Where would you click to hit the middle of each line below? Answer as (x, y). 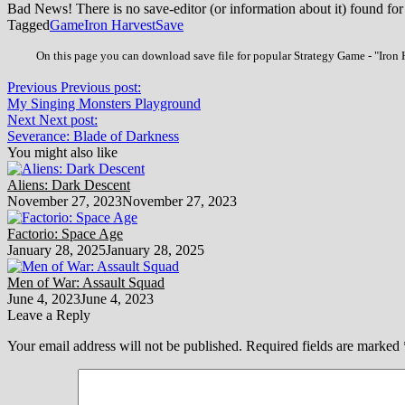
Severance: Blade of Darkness (93, 136)
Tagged (28, 24)
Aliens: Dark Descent (69, 184)
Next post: (68, 119)
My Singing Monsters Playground (104, 103)
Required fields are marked (325, 345)
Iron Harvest (120, 24)
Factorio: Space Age (65, 233)
